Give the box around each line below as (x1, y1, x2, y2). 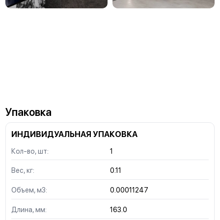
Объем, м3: (11, 186, 47, 194)
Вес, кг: (11, 166, 34, 175)
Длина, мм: (11, 205, 47, 214)
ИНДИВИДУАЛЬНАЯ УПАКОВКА (11, 129, 137, 139)
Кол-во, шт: (11, 146, 49, 155)
